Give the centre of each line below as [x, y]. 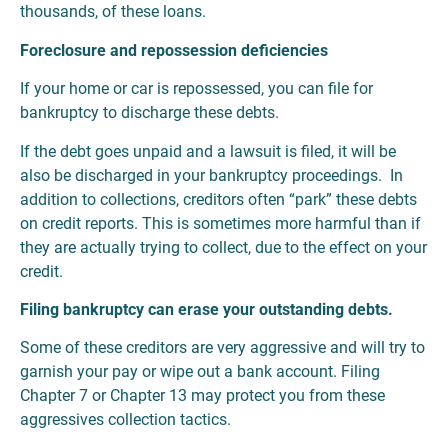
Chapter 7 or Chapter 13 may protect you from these [202, 396]
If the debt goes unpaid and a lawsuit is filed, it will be [208, 151]
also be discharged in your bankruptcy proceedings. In [211, 175]
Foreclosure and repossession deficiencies [174, 50]
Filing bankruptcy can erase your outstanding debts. [206, 309]
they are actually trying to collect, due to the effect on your [223, 247]
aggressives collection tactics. [125, 420]
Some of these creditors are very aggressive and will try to [222, 348]
